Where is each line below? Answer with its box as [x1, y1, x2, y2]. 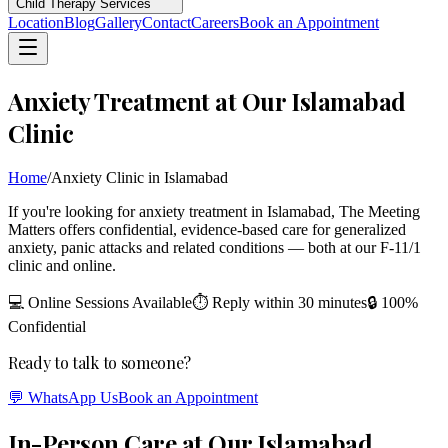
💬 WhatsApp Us [8, 388, 118, 406]
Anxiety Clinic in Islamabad [51, 168, 228, 186]
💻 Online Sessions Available [8, 293, 192, 311]
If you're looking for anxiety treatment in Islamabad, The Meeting [8, 202, 420, 220]
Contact [142, 14, 191, 31]
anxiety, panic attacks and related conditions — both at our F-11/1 [8, 238, 421, 256]
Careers [191, 14, 239, 31]
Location [8, 14, 64, 31]
